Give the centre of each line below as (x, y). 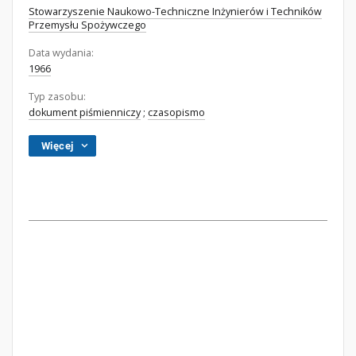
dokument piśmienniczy (85, 112)
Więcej (58, 146)
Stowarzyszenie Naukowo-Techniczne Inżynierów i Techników (175, 12)
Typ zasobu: (57, 97)
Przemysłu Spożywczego (87, 25)
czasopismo (176, 112)
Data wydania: (61, 53)
